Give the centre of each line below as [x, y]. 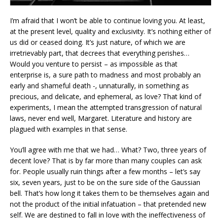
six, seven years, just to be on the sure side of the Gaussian [105, 183]
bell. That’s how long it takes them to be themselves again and [110, 193]
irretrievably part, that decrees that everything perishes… [100, 53]
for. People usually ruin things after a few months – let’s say [105, 172]
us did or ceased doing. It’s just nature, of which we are [98, 42]
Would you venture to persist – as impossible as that [94, 64]
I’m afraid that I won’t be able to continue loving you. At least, [108, 21]
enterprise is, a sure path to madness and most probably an [105, 75]
